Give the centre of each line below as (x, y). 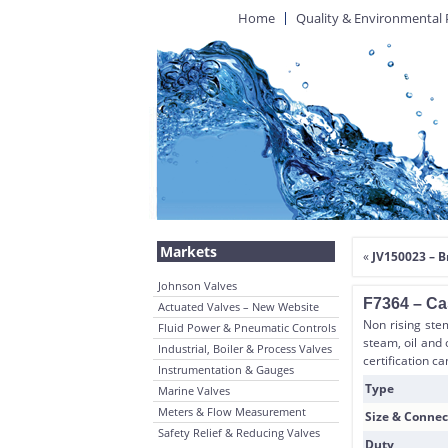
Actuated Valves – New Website (238, 306)
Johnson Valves (197, 285)
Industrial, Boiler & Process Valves (245, 348)
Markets (188, 251)
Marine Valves (194, 390)
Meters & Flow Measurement (232, 411)
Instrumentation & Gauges (226, 369)
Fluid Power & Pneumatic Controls (247, 327)
